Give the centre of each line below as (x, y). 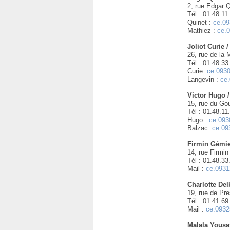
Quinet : (200, 22)
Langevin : (204, 79)
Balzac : (200, 128)
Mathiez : (203, 31)
